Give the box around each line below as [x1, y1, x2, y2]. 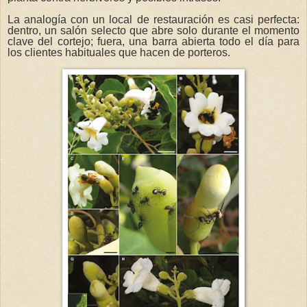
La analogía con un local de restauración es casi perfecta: [8, 13, 299, 25]
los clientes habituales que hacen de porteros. [8, 46, 230, 58]
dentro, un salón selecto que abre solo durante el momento [8, 24, 299, 36]
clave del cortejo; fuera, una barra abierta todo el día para [8, 35, 299, 47]
